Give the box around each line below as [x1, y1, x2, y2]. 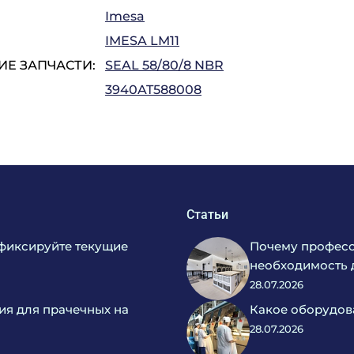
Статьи [186, 207, 228, 222]
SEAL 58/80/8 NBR [105, 58, 224, 73]
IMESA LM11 [105, 33, 179, 48]
